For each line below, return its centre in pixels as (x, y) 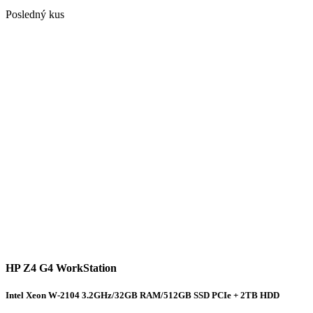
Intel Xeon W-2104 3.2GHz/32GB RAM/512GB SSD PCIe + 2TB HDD (143, 296)
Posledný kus (35, 14)
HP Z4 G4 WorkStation (61, 268)
